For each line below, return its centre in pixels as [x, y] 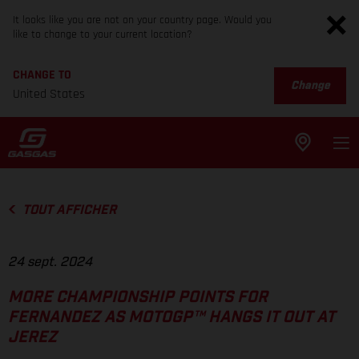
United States [49, 94]
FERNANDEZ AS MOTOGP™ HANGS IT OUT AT [171, 318]
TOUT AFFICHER [69, 210]
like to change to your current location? [103, 34]
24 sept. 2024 [50, 262]
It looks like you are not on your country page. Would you [142, 20]
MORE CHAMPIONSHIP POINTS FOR [138, 298]
